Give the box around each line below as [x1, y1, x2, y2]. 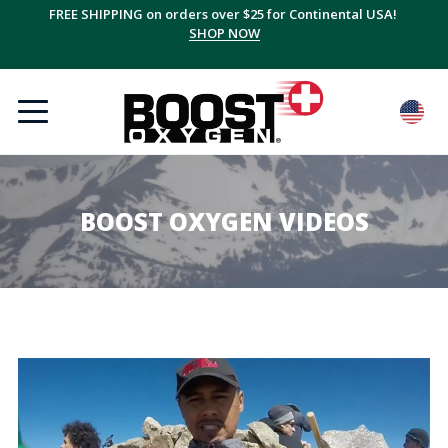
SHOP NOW [188, 24, 260, 42]
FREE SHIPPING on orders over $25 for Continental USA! [48, 5, 400, 23]
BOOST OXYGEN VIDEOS [79, 205, 369, 238]
